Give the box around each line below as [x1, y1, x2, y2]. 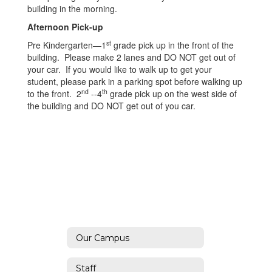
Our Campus [76, 232, 129, 243]
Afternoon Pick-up [27, 21, 103, 33]
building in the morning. [27, 2, 117, 15]
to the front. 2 [27, 87, 81, 100]
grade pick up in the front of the [111, 39, 234, 51]
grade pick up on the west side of [107, 87, 237, 100]
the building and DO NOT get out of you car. [27, 100, 200, 112]
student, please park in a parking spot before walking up [27, 75, 242, 87]
